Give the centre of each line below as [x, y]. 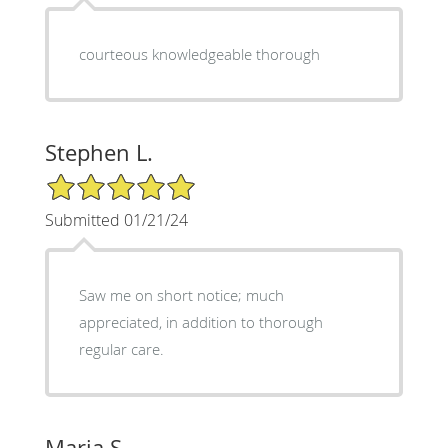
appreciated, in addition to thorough [200, 321]
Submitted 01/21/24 [116, 219]
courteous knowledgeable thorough [199, 53]
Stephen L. [98, 152]
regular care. [121, 348]
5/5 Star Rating [94, 180]
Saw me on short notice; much [181, 294]
